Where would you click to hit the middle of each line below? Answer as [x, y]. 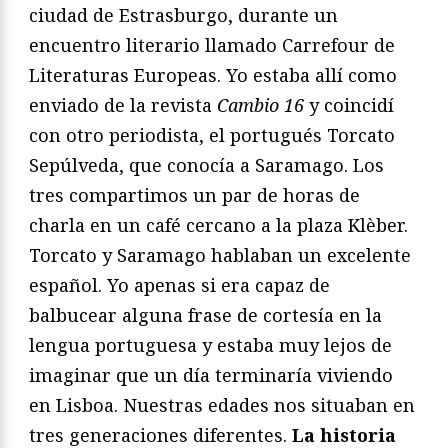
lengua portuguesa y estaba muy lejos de [210, 345]
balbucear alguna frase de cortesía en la [205, 315]
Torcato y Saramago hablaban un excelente [220, 255]
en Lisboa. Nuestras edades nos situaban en [222, 405]
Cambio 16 [260, 105]
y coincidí [349, 105]
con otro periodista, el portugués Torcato [212, 135]
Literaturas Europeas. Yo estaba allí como [213, 75]
